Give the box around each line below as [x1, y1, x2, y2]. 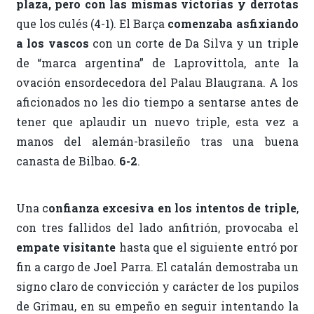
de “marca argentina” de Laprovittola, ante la [15, 55, 299, 71]
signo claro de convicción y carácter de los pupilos [15, 279, 299, 294]
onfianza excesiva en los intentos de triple [48, 200, 296, 216]
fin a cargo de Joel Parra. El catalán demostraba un [15, 259, 299, 275]
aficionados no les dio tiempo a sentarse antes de [15, 95, 299, 110]
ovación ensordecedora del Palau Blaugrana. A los [15, 75, 299, 90]
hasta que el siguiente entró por [116, 240, 298, 255]
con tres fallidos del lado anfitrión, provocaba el [15, 220, 299, 235]
